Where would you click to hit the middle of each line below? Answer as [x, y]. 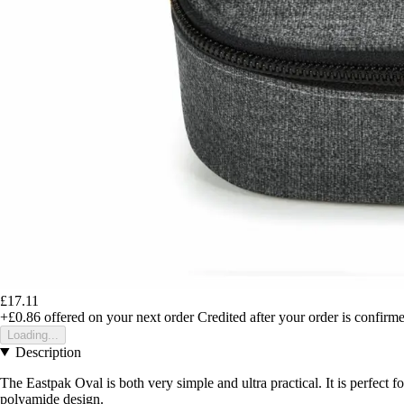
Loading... [33, 335]
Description [48, 352]
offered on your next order [117, 317]
